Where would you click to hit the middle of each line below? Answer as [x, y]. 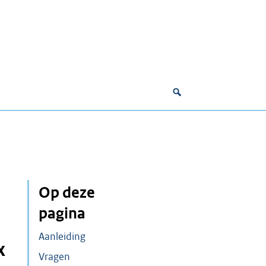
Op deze [67, 193]
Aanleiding [62, 237]
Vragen [55, 256]
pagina [62, 213]
